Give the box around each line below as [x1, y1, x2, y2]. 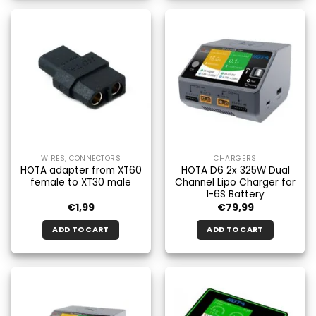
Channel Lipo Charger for [175, 176, 296, 190]
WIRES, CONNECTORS [40, 152, 121, 164]
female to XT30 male [30, 176, 131, 190]
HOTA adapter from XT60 [20, 164, 142, 178]
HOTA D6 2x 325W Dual [181, 164, 290, 178]
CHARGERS [214, 152, 257, 164]
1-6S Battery [206, 188, 265, 202]
